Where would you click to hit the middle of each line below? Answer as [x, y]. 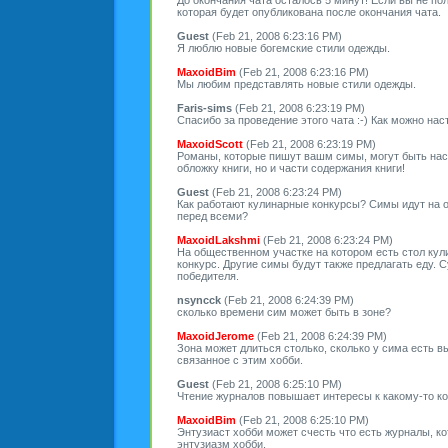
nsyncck [199, 299]
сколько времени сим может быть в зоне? [284, 311]
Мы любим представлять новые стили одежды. [296, 83]
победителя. [208, 275]
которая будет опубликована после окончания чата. [309, 11]
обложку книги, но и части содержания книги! [291, 167]
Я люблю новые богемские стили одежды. [283, 47]
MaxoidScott [210, 143]
